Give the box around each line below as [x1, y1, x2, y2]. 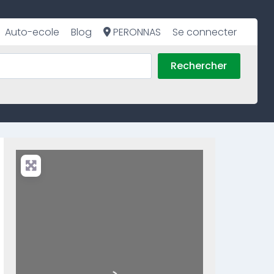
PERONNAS [111, 24, 161, 39]
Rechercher [171, 59, 228, 73]
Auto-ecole [4, 24, 59, 39]
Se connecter [172, 24, 237, 39]
